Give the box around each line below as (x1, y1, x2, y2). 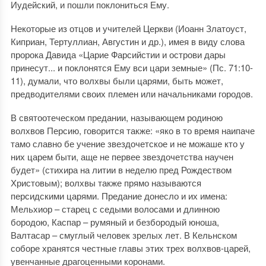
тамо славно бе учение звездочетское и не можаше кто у (10, 137, 245, 150)
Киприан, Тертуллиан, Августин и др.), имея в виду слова (10, 34, 245, 47)
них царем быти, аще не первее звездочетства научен (10, 150, 233, 163)
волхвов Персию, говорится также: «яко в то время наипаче (10, 123, 255, 137)
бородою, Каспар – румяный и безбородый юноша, (10, 215, 219, 228)
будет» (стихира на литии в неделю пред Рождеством (10, 163, 232, 176)
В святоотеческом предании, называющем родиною (10, 110, 223, 123)
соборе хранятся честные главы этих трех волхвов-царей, (10, 241, 251, 254)
